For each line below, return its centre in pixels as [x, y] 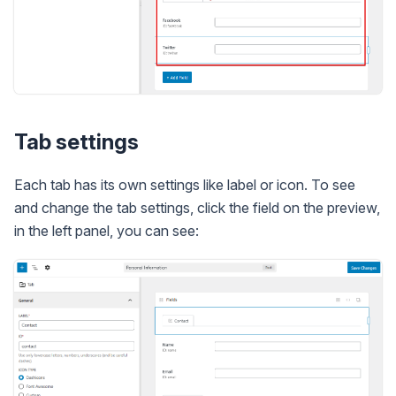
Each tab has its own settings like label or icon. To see [185, 184]
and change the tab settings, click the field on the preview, [197, 207]
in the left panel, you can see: [107, 230]
